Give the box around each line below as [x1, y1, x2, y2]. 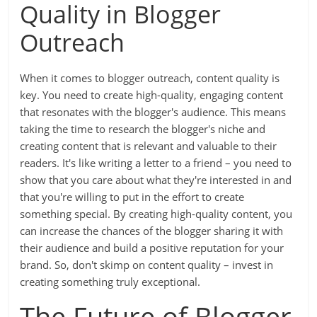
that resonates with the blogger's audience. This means [20, 105, 287, 119]
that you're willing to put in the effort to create [20, 190, 245, 204]
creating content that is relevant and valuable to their [20, 139, 277, 153]
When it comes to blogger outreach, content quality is [20, 71, 280, 85]
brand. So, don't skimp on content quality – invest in [20, 258, 274, 272]
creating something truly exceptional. [20, 275, 201, 289]
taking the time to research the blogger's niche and [20, 122, 266, 136]
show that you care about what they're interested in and [20, 173, 292, 187]
